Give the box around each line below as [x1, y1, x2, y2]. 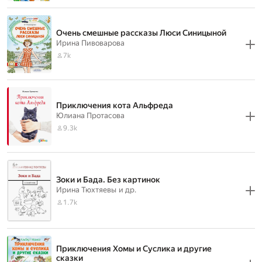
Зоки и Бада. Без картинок [56, 174, 160, 184]
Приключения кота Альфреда [56, 100, 173, 110]
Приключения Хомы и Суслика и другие [56, 243, 212, 253]
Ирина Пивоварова [56, 39, 125, 47]
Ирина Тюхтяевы [56, 185, 116, 194]
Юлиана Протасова [56, 111, 125, 120]
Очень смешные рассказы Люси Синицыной [56, 28, 226, 37]
